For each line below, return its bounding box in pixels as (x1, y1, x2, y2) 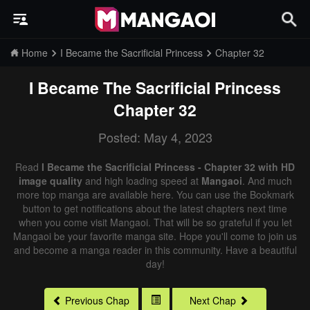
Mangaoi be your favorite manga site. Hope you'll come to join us (13, 229, 297, 243)
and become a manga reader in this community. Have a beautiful (13, 243, 297, 257)
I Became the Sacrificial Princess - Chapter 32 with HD (42, 160, 295, 174)
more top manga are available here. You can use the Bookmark (16, 188, 294, 201)
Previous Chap (65, 293, 129, 308)
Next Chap (190, 293, 236, 308)
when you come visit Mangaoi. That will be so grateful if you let (18, 215, 292, 229)
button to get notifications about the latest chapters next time (23, 201, 287, 215)
